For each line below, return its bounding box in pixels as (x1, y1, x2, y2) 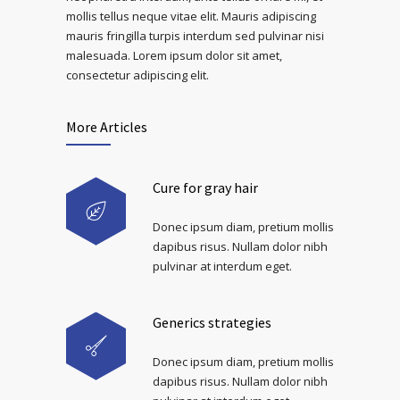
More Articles (66, 118, 147, 136)
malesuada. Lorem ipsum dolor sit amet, (66, 47, 282, 63)
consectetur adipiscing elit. (66, 67, 209, 83)
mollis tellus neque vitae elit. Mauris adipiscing (66, 8, 316, 24)
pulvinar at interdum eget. (153, 258, 292, 274)
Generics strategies (153, 313, 271, 331)
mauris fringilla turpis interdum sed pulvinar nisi (66, 28, 324, 44)
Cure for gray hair (153, 179, 258, 196)
